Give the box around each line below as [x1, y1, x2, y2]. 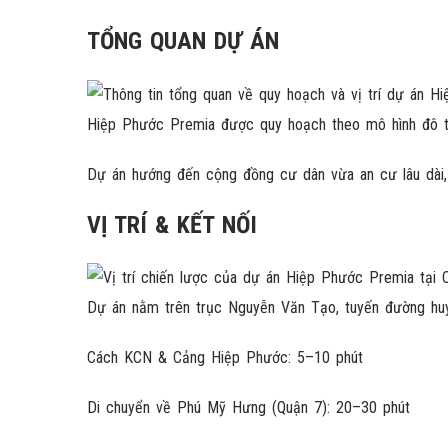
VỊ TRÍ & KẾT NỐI [87, 210, 257, 239]
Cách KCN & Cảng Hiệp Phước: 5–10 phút [87, 348, 363, 368]
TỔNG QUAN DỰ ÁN [87, 26, 279, 55]
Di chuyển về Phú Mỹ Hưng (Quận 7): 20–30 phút [87, 398, 410, 418]
